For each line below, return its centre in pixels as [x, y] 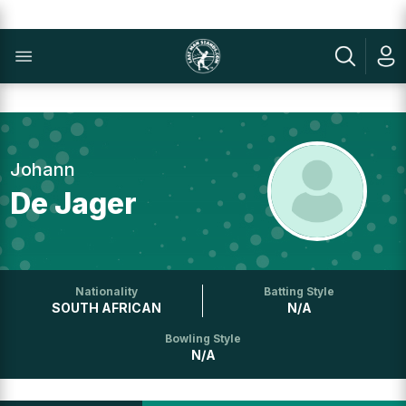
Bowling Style [203, 338]
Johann [43, 169]
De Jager [74, 203]
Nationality [106, 291]
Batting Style [300, 291]
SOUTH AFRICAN [106, 308]
